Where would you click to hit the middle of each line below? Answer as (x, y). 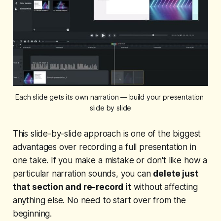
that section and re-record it (72, 187)
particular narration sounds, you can (83, 174)
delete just (176, 174)
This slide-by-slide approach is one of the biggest (107, 134)
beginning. (32, 214)
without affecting (164, 187)
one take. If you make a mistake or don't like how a (110, 161)
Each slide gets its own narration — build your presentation (110, 97)
